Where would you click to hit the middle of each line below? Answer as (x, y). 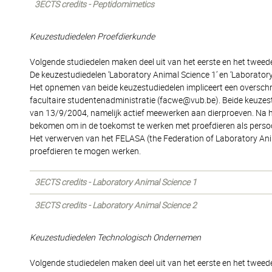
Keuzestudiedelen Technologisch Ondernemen (115, 237)
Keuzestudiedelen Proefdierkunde (92, 36)
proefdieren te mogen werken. (85, 151)
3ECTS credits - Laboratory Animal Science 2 (116, 205)
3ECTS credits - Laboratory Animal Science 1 (116, 182)
